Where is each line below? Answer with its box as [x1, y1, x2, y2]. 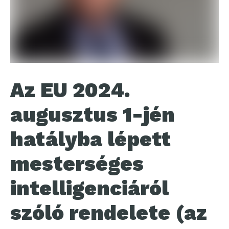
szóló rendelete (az [10, 201, 207, 225]
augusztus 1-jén [10, 103, 175, 127]
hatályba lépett [10, 127, 171, 152]
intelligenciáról [10, 176, 169, 201]
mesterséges [10, 152, 144, 176]
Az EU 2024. [10, 78, 130, 103]
